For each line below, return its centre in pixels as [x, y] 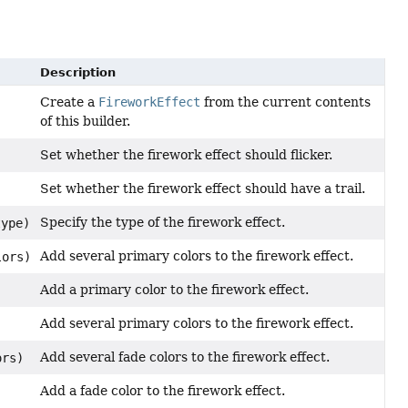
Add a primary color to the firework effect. [175, 289]
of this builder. [86, 121]
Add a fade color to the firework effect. [163, 390]
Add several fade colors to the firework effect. [185, 357]
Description [78, 72]
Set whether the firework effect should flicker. [187, 154]
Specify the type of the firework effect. [163, 222]
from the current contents [286, 102]
